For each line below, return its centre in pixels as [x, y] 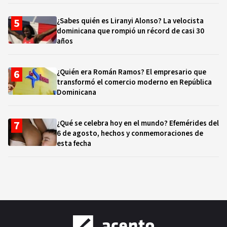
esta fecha [74, 144]
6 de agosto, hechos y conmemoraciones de [130, 134]
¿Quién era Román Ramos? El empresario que [131, 72]
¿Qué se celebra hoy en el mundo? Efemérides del [138, 123]
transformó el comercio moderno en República [134, 82]
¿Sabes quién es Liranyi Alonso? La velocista [130, 21]
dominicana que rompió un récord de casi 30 [130, 31]
